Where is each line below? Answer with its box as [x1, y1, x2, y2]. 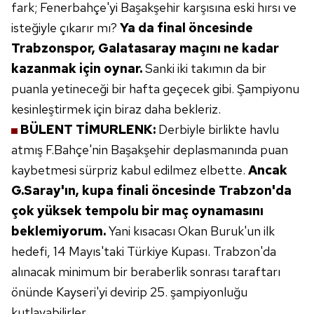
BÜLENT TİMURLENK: [20, 121, 158, 137]
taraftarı [232, 264, 280, 280]
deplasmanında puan [173, 142, 288, 158]
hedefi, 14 [11, 243, 66, 259]
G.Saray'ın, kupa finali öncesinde [11, 182, 216, 198]
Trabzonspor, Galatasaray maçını [11, 40, 221, 56]
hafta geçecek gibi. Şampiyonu [129, 81, 299, 97]
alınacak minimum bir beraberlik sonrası [11, 264, 229, 280]
